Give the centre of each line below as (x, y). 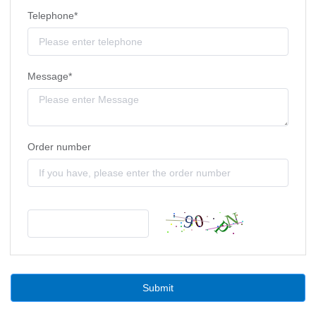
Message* (50, 77)
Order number (60, 147)
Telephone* (53, 16)
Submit (158, 288)
